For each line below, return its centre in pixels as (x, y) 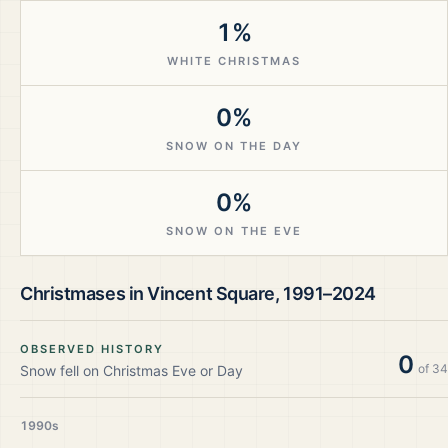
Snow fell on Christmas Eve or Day (131, 370)
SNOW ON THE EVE (234, 231)
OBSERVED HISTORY (92, 349)
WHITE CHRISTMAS (234, 61)
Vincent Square (211, 293)
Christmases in (84, 293)
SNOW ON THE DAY (234, 146)
